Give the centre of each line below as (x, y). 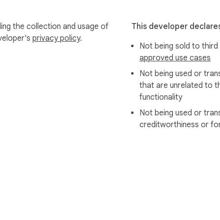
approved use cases (175, 58)
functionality (161, 97)
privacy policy (56, 39)
